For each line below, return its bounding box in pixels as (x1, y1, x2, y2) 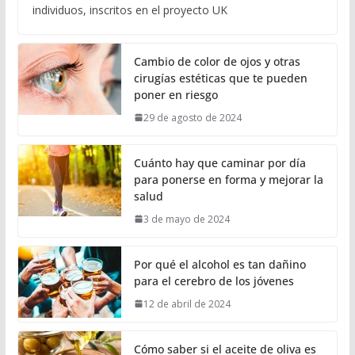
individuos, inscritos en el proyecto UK (32, 2, 227, 17)
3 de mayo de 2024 (143, 212, 230, 226)
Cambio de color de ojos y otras (133, 53, 300, 69)
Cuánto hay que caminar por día (133, 155, 306, 170)
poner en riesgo (133, 86, 218, 102)
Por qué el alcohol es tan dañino (133, 256, 306, 272)
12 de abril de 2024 (143, 296, 231, 311)
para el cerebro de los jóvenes (133, 273, 294, 288)
